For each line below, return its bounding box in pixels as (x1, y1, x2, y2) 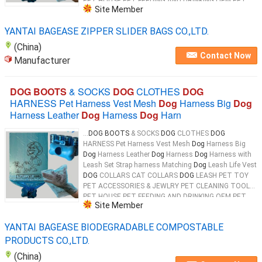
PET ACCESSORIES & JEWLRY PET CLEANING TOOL (83, 182, 250, 190)
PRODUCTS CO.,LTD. (5, 235, 89, 246)
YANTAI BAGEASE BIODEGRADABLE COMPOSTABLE (5, 222, 223, 233)
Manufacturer (14, 55, 70, 66)
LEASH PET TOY (194, 171, 249, 180)
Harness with (208, 150, 251, 158)
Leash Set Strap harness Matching (83, 161, 194, 169)
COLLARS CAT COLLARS (98, 171, 180, 180)
